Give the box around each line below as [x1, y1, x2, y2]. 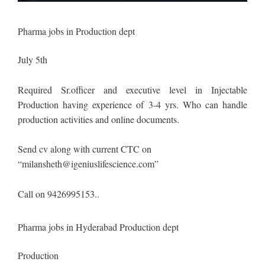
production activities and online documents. [18, 112, 179, 125]
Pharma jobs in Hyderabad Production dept [18, 221, 179, 234]
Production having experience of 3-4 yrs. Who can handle [18, 98, 247, 111]
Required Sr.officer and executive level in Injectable [18, 83, 247, 96]
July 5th [18, 53, 47, 66]
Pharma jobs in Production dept [18, 25, 135, 38]
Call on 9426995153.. [18, 187, 99, 200]
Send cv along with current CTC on [18, 143, 151, 156]
